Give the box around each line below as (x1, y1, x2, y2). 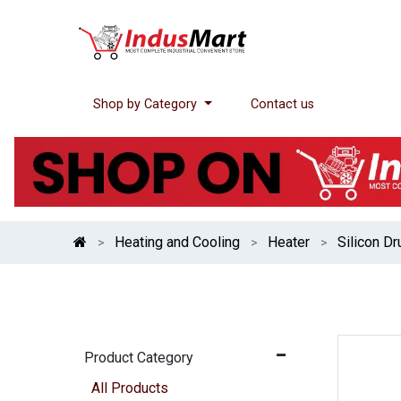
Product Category (84, 348, 194, 366)
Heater (268, 234, 311, 251)
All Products (91, 379, 169, 397)
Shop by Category (93, 97, 198, 112)
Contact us (251, 97, 315, 112)
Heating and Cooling (115, 234, 241, 251)
